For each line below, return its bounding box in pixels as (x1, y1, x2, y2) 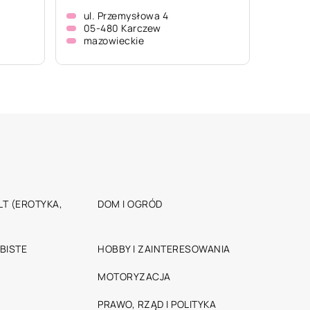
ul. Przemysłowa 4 (83, 9, 169, 22)
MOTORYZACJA (98, 270, 171, 283)
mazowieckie (83, 34, 145, 47)
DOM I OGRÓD (98, 197, 163, 210)
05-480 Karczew (83, 21, 161, 35)
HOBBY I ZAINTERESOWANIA (98, 242, 230, 255)
